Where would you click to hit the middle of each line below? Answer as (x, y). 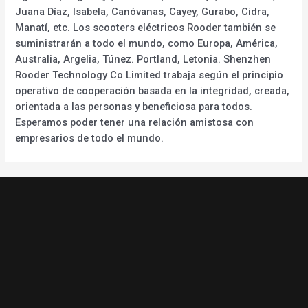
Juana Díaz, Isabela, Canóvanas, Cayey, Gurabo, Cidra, (143, 11)
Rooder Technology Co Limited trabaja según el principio (150, 75)
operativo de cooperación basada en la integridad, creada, (153, 90)
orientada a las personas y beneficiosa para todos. (134, 106)
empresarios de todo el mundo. (90, 138)
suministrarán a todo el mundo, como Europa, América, (147, 43)
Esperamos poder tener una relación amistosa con (135, 122)
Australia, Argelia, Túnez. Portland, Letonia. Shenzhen (143, 59)
